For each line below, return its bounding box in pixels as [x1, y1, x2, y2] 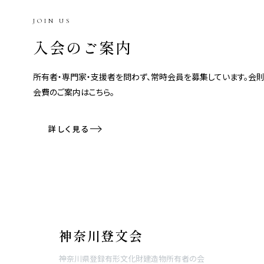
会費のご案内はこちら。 [33, 86, 114, 98]
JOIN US [33, 17, 71, 25]
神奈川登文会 [59, 226, 143, 245]
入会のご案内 [33, 36, 133, 58]
